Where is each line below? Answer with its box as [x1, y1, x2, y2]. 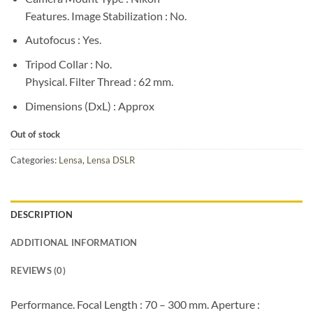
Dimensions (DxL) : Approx [24, 99, 154, 112]
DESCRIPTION [10, 208, 73, 220]
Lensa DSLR [87, 154, 135, 166]
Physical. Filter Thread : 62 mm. [24, 75, 173, 88]
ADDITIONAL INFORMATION [10, 236, 138, 248]
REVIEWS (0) [10, 264, 66, 276]
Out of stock [10, 129, 60, 140]
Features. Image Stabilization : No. [24, 8, 187, 22]
